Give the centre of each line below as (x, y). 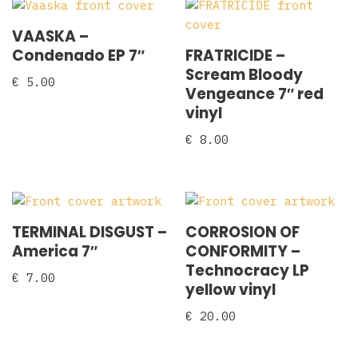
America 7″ (55, 251)
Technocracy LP (248, 270)
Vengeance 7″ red (255, 94)
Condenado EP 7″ (78, 56)
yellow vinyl (231, 289)
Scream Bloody (245, 75)
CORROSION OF (243, 232)
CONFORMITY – (243, 251)
